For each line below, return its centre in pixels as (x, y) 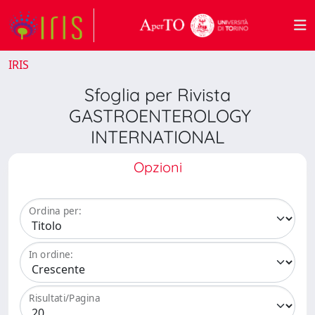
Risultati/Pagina (65, 298)
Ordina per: (55, 211)
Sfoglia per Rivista (157, 95)
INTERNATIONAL (157, 137)
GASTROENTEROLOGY (157, 116)
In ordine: (51, 255)
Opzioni (157, 167)
